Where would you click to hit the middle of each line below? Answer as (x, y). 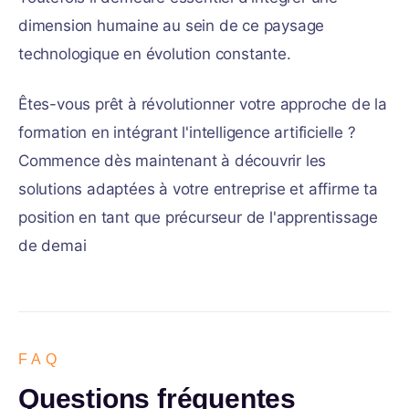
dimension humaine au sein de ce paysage (172, 26)
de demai (52, 246)
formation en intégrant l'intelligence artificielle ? (187, 132)
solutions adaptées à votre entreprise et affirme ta (198, 189)
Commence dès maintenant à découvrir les (173, 161)
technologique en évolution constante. (155, 54)
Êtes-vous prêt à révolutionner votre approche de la (203, 104)
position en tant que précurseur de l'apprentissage (198, 217)
